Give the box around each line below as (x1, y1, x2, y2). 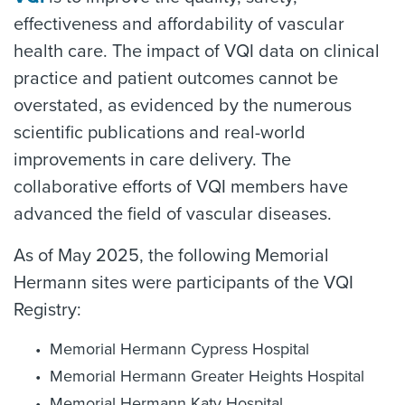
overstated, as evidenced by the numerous (14, 95, 352, 117)
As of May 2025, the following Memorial (14, 245, 329, 267)
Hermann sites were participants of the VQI (14, 272, 353, 294)
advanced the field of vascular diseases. (14, 203, 332, 225)
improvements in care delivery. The (14, 149, 291, 171)
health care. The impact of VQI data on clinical (14, 41, 380, 62)
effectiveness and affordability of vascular (14, 14, 344, 35)
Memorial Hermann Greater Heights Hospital (50, 366, 364, 386)
